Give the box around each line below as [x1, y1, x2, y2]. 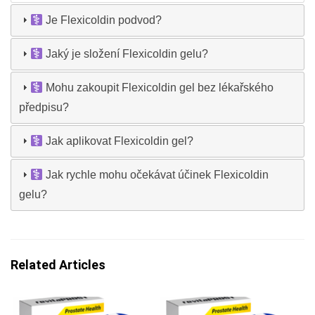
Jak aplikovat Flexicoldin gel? [43, 135, 194, 148]
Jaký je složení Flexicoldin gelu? [43, 48, 209, 60]
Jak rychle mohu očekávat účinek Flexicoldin [43, 169, 269, 181]
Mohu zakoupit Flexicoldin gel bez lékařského [43, 82, 274, 94]
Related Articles [11, 257, 105, 273]
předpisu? [19, 101, 70, 114]
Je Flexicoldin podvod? [43, 14, 162, 27]
